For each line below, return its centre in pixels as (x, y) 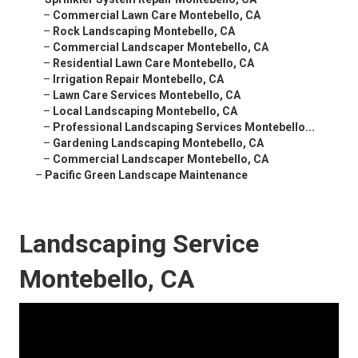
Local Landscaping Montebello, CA (145, 111)
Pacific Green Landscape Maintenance (146, 175)
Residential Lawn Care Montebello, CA (153, 64)
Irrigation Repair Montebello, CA (138, 80)
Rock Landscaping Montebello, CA (144, 32)
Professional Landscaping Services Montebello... (184, 127)
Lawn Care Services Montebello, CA (147, 95)
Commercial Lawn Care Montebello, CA (157, 16)
